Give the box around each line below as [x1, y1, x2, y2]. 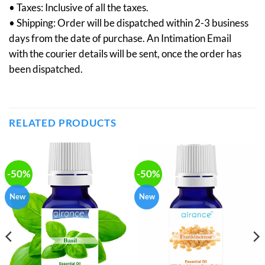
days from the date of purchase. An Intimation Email [9, 32, 231, 45]
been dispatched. [9, 63, 83, 76]
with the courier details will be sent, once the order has [9, 47, 241, 60]
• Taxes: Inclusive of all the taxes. [9, 1, 148, 14]
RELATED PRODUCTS [9, 116, 117, 129]
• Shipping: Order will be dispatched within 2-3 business [9, 17, 248, 30]
